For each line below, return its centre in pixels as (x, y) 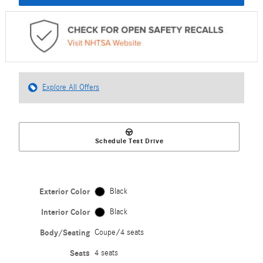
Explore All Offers (71, 88)
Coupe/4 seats (119, 233)
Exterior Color (65, 192)
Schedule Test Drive (129, 141)
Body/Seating (65, 233)
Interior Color (66, 213)
